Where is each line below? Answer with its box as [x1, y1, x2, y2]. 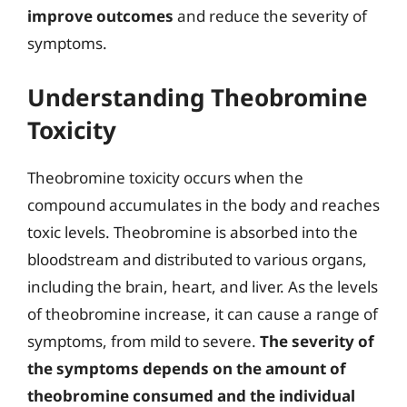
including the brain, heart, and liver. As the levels [27, 275, 378, 297]
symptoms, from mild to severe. [27, 330, 260, 352]
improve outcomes [27, 5, 174, 26]
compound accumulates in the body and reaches [27, 194, 380, 215]
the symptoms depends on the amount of [27, 357, 346, 379]
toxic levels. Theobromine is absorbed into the [27, 221, 358, 243]
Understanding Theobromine [27, 80, 368, 114]
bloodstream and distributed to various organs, [27, 248, 367, 270]
